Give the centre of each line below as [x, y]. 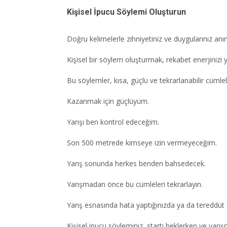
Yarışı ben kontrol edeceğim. [113, 122]
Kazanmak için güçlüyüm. [108, 101]
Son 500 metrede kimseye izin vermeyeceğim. [142, 143]
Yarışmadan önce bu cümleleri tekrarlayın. [135, 184]
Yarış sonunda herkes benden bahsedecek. [136, 164]
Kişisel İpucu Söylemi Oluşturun [126, 12]
